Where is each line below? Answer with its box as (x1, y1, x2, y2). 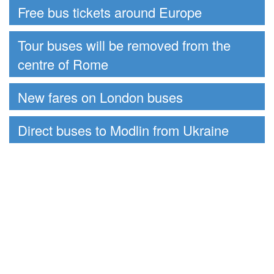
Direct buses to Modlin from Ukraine (18, 120, 229, 139)
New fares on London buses (18, 87, 183, 106)
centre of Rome (18, 54, 108, 73)
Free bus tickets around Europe (18, 2, 202, 21)
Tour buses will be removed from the (18, 35, 231, 54)
